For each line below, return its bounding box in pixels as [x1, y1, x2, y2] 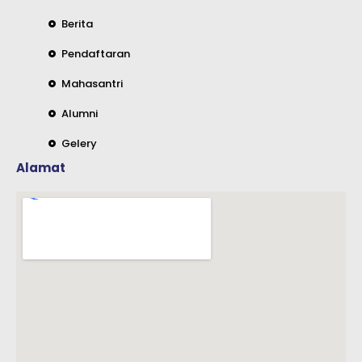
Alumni [61, 106, 99, 122]
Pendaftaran [61, 46, 131, 62]
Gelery [61, 136, 98, 152]
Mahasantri [61, 76, 124, 92]
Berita [61, 16, 94, 32]
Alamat [16, 159, 65, 177]
